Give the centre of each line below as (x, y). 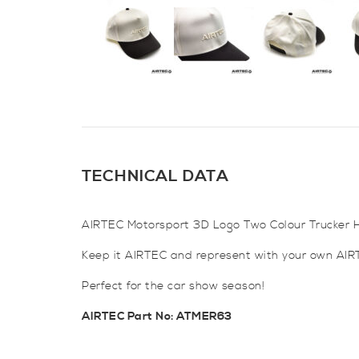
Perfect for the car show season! (173, 286)
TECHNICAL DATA (155, 177)
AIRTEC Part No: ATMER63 (157, 317)
